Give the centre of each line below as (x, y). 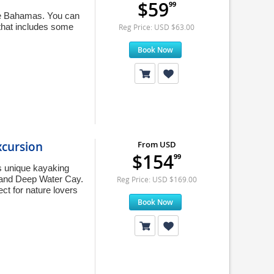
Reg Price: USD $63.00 (157, 27)
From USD (157, 144)
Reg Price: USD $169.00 (157, 179)
